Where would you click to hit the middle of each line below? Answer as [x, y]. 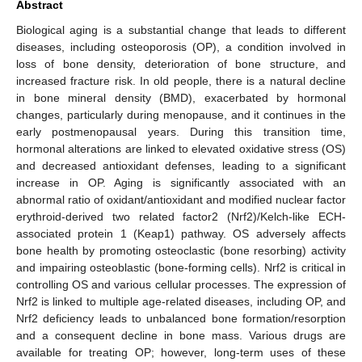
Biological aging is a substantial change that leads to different [181, 29]
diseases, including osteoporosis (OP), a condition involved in [181, 46]
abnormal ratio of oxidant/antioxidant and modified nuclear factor [181, 199]
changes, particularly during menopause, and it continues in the [181, 114]
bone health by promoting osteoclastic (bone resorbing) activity [181, 250]
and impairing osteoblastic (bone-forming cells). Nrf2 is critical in [181, 267]
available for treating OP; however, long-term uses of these [181, 352]
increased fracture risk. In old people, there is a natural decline [181, 80]
